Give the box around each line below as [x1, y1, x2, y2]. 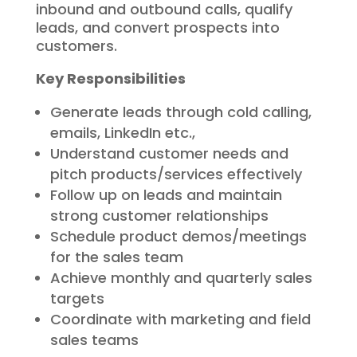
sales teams [49, 330, 139, 350]
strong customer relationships [49, 206, 269, 226]
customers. [35, 36, 117, 56]
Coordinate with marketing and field [49, 309, 311, 329]
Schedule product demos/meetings [49, 226, 307, 246]
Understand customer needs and [49, 143, 288, 163]
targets [49, 288, 104, 308]
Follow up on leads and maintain [49, 185, 282, 205]
